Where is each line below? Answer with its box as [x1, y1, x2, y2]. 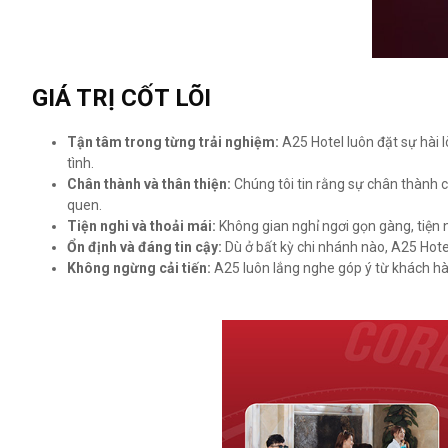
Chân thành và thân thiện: [67, 176, 231, 192]
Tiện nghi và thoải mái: [67, 218, 216, 234]
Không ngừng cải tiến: [67, 260, 211, 276]
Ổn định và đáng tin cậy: [67, 239, 222, 255]
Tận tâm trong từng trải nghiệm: [67, 134, 279, 150]
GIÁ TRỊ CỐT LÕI [32, 84, 211, 112]
